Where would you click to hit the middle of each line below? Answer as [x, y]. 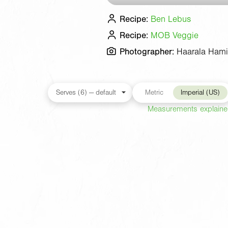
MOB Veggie [175, 35]
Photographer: [147, 51]
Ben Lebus [171, 19]
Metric [154, 92]
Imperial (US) [200, 92]
